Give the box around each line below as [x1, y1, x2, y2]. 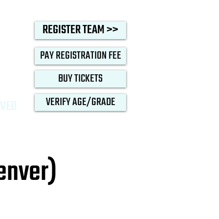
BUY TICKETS [58, 70, 103, 88]
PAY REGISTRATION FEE [40, 47, 121, 65]
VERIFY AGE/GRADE [45, 93, 115, 111]
